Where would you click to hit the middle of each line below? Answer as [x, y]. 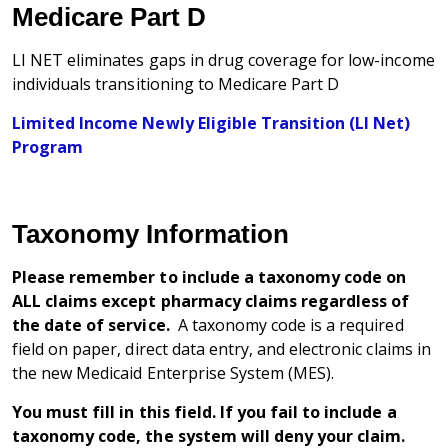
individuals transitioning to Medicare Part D [176, 84]
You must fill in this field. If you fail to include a [204, 412]
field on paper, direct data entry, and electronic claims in [221, 349]
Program [50, 147]
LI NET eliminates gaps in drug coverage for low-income [223, 60]
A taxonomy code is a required [286, 325]
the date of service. [91, 325]
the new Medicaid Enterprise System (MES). [173, 373]
